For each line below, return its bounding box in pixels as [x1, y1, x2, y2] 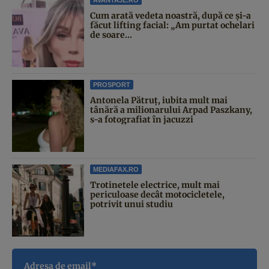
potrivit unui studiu [90, 199, 173, 210]
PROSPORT [93, 81, 130, 89]
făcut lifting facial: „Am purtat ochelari [90, 20, 255, 31]
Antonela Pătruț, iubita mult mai [90, 95, 228, 106]
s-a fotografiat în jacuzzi [90, 114, 193, 125]
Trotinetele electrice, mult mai [90, 180, 220, 191]
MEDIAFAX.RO [93, 166, 139, 174]
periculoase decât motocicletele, [90, 189, 225, 201]
